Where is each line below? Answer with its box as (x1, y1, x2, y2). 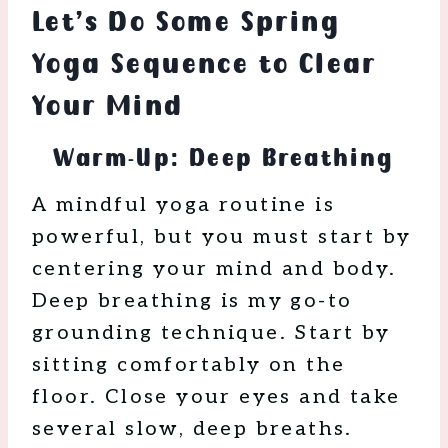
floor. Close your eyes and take (32, 385, 401, 410)
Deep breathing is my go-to (32, 289, 353, 314)
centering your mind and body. (32, 257, 397, 282)
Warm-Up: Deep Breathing (53, 144, 395, 174)
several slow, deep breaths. (32, 417, 353, 442)
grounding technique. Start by (32, 321, 391, 346)
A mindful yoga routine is (32, 193, 335, 218)
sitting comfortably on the (32, 353, 346, 378)
